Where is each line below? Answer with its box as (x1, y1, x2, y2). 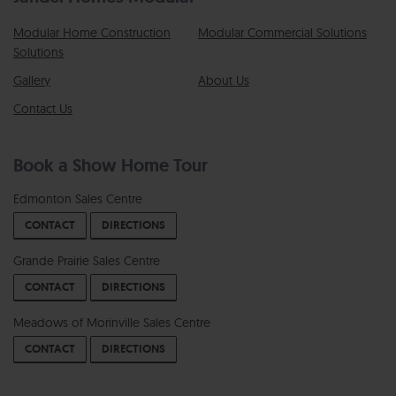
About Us (198, 72, 249, 88)
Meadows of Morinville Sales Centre (13, 314, 210, 331)
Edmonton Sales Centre (13, 190, 142, 207)
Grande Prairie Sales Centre (13, 252, 160, 269)
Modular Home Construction (13, 24, 171, 41)
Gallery (13, 72, 50, 88)
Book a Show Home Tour (13, 153, 208, 177)
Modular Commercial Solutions (198, 24, 367, 41)
